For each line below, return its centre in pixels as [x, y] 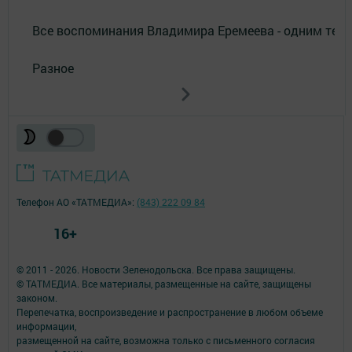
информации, [46, 326]
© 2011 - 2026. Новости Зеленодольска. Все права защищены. [156, 270]
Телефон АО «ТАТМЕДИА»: [77, 202]
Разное [53, 68]
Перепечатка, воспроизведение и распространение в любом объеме [170, 312]
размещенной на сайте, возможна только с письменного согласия [166, 341]
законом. [37, 298]
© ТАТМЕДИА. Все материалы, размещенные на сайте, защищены [164, 284]
